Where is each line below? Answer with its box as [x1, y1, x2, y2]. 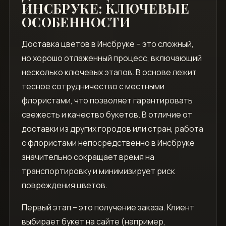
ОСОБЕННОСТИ [21, 13, 131, 31]
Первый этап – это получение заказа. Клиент [21, 202, 194, 213]
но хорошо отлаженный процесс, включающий [21, 52, 202, 64]
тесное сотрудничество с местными [21, 81, 164, 92]
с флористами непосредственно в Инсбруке [21, 137, 195, 149]
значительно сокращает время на [21, 151, 154, 163]
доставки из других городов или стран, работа [21, 123, 203, 135]
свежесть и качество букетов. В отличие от [21, 109, 192, 121]
